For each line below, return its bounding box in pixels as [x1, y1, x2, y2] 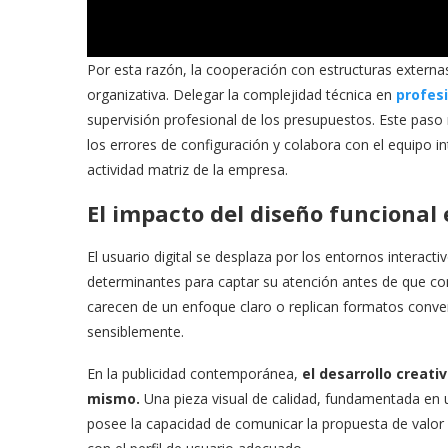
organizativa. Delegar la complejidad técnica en [87, 84, 396, 104]
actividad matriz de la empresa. [87, 159, 288, 179]
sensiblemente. [87, 321, 184, 341]
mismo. [87, 388, 140, 408]
